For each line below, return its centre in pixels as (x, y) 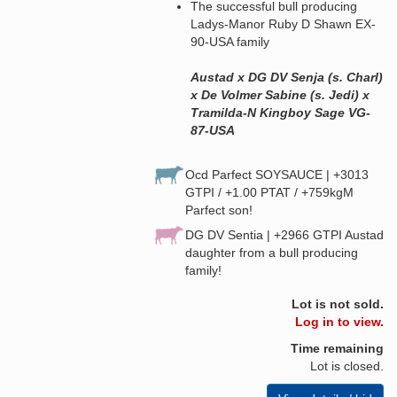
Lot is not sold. (338, 304)
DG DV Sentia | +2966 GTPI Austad (284, 234)
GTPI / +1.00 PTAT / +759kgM (269, 192)
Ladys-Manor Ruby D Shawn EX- (283, 23)
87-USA (213, 130)
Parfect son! (219, 210)
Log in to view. (339, 321)
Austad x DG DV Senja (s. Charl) (287, 77)
